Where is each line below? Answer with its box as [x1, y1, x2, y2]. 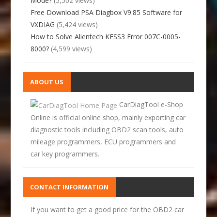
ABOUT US [30, 77, 64, 86]
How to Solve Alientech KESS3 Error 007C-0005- [31, 31, 181, 41]
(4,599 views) [51, 44, 93, 53]
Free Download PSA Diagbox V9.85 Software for [31, 7, 183, 17]
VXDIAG [31, 19, 55, 29]
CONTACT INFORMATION [30, 182, 109, 191]
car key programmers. [31, 149, 100, 158]
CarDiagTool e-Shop [117, 99, 184, 109]
